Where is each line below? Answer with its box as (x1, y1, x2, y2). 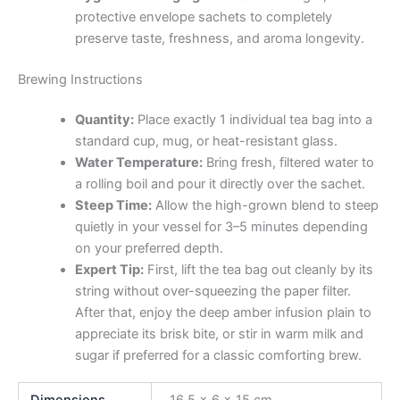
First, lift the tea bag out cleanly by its (143, 262, 373, 279)
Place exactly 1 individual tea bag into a (133, 112, 372, 129)
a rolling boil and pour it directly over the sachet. (74, 176, 365, 193)
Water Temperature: (74, 154, 203, 171)
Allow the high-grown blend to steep (151, 197, 379, 214)
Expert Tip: (74, 262, 144, 279)
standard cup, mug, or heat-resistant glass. (74, 133, 337, 150)
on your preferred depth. (74, 240, 223, 257)
